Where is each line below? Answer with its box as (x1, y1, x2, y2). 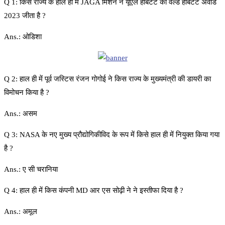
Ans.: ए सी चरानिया (4, 165, 58, 173)
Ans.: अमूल (4, 207, 37, 215)
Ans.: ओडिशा (4, 32, 42, 41)
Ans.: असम (4, 109, 37, 118)
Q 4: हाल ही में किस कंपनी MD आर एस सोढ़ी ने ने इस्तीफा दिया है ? (4, 186, 183, 194)
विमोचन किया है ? (4, 88, 49, 96)
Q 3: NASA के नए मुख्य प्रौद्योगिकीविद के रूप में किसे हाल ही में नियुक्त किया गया (4, 130, 219, 139)
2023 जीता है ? (4, 11, 46, 20)
